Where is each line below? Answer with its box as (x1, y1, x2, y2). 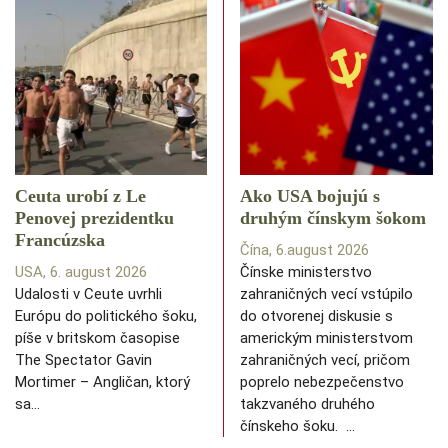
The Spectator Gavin (15, 351, 152, 370)
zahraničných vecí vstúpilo (240, 285, 413, 304)
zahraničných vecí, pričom (240, 351, 410, 370)
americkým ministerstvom (240, 329, 413, 348)
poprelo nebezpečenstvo (240, 373, 404, 392)
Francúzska (15, 230, 105, 251)
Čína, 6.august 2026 (240, 241, 369, 260)
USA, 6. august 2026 (15, 263, 147, 282)
